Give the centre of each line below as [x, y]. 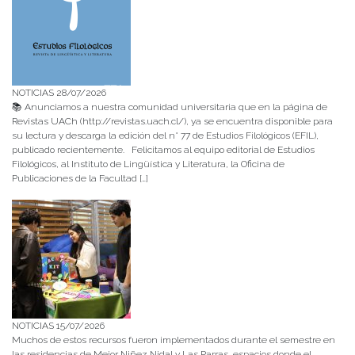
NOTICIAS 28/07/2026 [59, 92]
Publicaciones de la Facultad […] [80, 178]
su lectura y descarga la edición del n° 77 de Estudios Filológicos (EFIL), [165, 135]
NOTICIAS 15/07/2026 [58, 325]
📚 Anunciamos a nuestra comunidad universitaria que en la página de [170, 107]
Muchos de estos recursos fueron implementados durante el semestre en [174, 340]
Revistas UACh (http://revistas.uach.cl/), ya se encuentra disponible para [172, 121]
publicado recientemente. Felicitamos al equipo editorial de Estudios [163, 149]
